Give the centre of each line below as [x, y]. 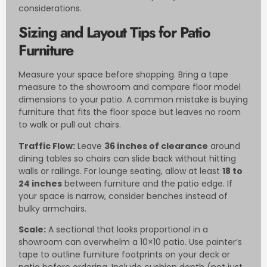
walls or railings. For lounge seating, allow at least [120, 171]
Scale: [32, 230]
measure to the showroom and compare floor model [130, 87]
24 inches [40, 183]
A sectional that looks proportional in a [127, 230]
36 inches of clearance [156, 146]
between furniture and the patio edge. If [147, 183]
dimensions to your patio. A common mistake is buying [133, 100]
